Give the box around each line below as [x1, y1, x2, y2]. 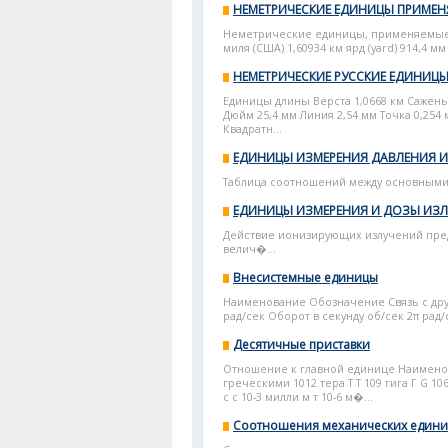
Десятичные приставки [233, 336, 370, 353]
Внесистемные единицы [233, 269, 378, 286]
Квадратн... [223, 122, 282, 136]
